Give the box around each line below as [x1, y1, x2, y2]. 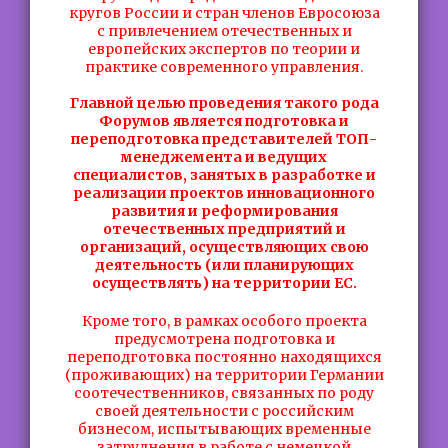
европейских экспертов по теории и [88, 40, 360, 58]
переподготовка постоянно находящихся [66, 348, 382, 366]
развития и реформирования [110, 202, 338, 220]
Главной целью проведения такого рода [69, 94, 379, 112]
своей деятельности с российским [94, 402, 354, 420]
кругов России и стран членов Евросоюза [68, 4, 380, 22]
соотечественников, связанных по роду [74, 384, 374, 402]
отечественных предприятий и [102, 220, 346, 238]
